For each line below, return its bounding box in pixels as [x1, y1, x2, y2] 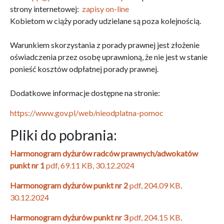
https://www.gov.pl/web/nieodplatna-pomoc [10, 107, 163, 117]
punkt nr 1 [10, 160, 44, 170]
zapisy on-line [82, 3, 129, 13]
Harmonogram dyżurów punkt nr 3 [10, 212, 128, 222]
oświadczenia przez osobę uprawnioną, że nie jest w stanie [10, 51, 207, 61]
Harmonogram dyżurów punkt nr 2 [10, 180, 128, 190]
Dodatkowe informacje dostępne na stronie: [10, 87, 160, 97]
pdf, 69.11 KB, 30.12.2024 [44, 160, 134, 170]
